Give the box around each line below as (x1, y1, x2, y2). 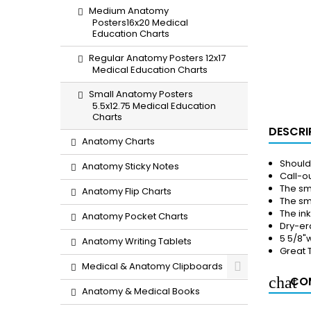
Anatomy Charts (82, 135, 155, 148)
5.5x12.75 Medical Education (92, 99, 216, 112)
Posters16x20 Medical (92, 16, 188, 29)
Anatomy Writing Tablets (82, 235, 192, 248)
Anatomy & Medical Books (82, 285, 200, 298)
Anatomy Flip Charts (82, 185, 171, 198)
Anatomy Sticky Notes (82, 160, 179, 173)
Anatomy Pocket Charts (82, 210, 188, 223)
